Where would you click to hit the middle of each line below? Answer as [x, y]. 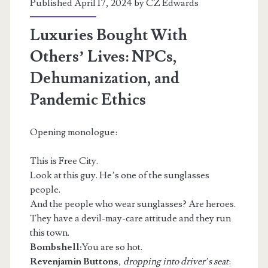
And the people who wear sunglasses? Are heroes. [133, 204]
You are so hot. [112, 247]
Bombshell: [56, 247]
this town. [49, 233]
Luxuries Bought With [108, 35]
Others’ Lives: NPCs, [103, 57]
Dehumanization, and [104, 78]
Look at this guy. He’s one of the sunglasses [119, 175]
